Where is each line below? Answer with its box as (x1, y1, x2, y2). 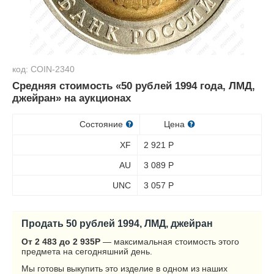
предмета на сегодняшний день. (21, 246, 152, 256)
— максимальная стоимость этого (100, 237, 239, 246)
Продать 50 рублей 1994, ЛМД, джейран (21, 218, 213, 229)
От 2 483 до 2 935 (21, 237, 95, 246)
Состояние (79, 119, 125, 129)
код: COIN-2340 (12, 64, 75, 74)
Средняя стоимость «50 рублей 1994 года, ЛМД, (12, 80, 255, 92)
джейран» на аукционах (12, 92, 131, 104)
